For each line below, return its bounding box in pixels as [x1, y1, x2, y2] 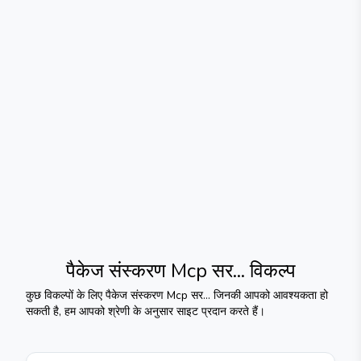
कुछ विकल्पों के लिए [26, 288, 106, 303]
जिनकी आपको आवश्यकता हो [210, 288, 328, 303]
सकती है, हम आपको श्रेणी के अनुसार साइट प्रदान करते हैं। [26, 304, 265, 319]
